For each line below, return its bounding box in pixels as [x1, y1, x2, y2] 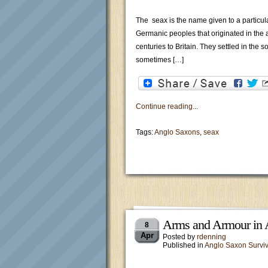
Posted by [163, 233, 197, 241]
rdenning [197, 233, 226, 241]
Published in [163, 241, 205, 249]
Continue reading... [136, 102, 198, 111]
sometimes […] [136, 56, 184, 64]
